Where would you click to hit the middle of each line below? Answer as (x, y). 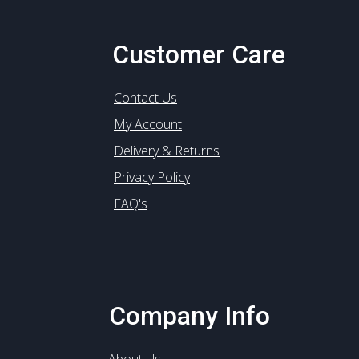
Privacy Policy (152, 177)
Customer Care (199, 54)
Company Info (189, 316)
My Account (148, 124)
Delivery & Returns (167, 151)
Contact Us (145, 98)
